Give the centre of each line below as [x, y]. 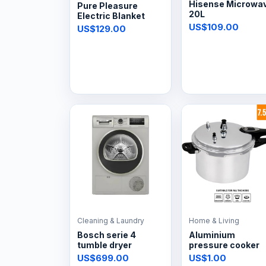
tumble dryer [104, 245]
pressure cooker [224, 245]
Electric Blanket [111, 15]
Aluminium [212, 235]
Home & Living [214, 220]
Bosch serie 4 [107, 235]
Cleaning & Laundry [111, 220]
